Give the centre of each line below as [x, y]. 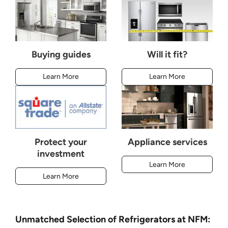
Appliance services [167, 142]
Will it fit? [167, 54]
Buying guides [61, 54]
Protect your [61, 142]
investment [61, 154]
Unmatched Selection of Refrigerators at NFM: [113, 219]
